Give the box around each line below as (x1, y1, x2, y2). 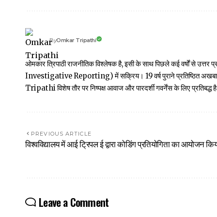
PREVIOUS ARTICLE (31, 130, 92, 137)
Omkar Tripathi (56, 36, 96, 44)
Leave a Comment (39, 194, 109, 210)
